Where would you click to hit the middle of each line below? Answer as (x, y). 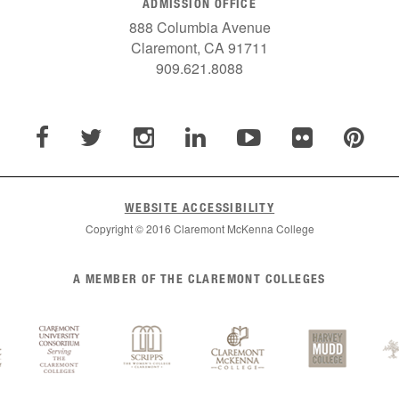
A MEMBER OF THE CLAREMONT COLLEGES (199, 278)
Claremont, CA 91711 (199, 48)
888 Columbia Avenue (199, 27)
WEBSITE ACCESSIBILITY (199, 207)
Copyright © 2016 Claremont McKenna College (199, 228)
